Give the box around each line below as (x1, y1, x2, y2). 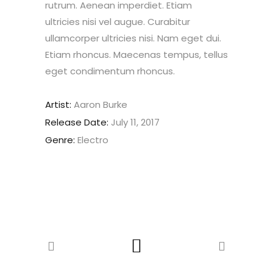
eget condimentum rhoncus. (45, 65, 175, 78)
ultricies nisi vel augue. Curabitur (45, 15, 190, 29)
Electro (77, 133, 108, 147)
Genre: (45, 133, 77, 147)
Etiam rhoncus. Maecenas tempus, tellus (45, 48, 228, 62)
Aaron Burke (74, 98, 127, 112)
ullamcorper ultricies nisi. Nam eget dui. (45, 32, 221, 45)
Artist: (45, 98, 74, 112)
